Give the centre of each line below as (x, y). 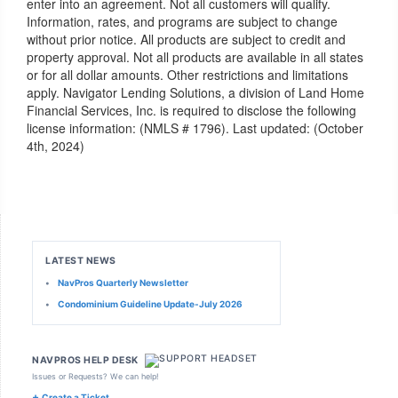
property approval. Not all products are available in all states (195, 57)
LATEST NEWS (81, 261)
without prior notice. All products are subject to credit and (186, 39)
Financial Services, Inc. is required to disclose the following (191, 110)
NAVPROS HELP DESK (85, 360)
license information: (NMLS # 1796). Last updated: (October (195, 128)
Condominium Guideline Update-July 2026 (150, 304)
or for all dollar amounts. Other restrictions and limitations (187, 75)
